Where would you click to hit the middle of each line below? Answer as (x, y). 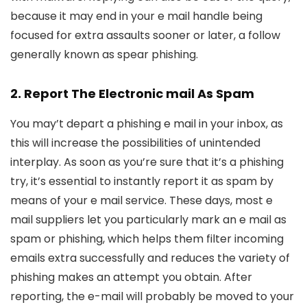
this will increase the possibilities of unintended (135, 143)
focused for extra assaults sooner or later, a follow (145, 35)
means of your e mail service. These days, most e (142, 200)
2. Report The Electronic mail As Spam (132, 94)
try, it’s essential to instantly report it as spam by (142, 181)
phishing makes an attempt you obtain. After (131, 277)
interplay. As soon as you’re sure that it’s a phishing (147, 162)
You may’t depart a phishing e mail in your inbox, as (147, 124)
